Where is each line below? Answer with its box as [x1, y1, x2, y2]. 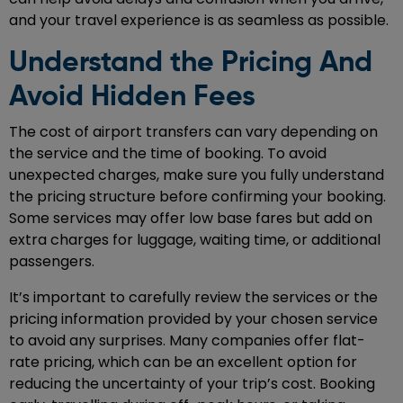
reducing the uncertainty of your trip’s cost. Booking [9, 373, 375, 395]
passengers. [9, 251, 94, 273]
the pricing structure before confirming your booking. [9, 186, 386, 208]
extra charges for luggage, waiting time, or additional [9, 229, 381, 251]
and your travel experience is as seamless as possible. [9, 10, 389, 31]
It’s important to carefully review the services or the [9, 287, 378, 309]
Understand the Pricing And [9, 49, 372, 78]
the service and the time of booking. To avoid [9, 143, 327, 165]
